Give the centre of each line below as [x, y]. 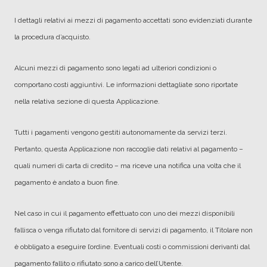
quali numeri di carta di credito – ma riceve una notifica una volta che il [128, 166]
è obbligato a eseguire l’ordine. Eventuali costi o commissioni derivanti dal [132, 247]
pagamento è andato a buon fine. [67, 182]
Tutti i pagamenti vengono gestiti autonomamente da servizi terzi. [121, 132]
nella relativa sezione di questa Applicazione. [87, 101]
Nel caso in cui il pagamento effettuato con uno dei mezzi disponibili [125, 213]
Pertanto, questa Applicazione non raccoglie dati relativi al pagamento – [129, 149]
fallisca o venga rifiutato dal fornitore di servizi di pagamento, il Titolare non [133, 230]
